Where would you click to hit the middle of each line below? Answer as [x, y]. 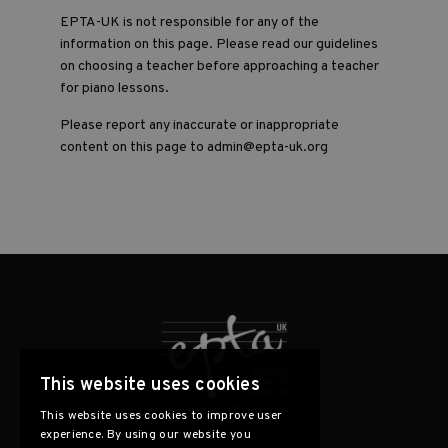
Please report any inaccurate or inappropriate [199, 125]
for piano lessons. [114, 88]
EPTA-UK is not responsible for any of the [189, 22]
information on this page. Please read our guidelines [219, 44]
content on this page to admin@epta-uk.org [194, 147]
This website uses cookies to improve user [161, 416]
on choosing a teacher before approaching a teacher [219, 66]
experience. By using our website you [145, 435]
